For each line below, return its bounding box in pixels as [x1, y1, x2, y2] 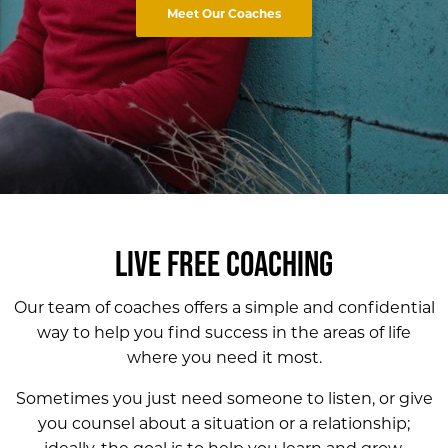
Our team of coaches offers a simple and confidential [13, 298, 435, 317]
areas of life [323, 323, 411, 342]
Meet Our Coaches [167, 6, 281, 22]
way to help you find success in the [37, 323, 323, 342]
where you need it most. [126, 348, 322, 367]
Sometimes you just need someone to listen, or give [15, 389, 433, 408]
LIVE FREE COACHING [115, 244, 333, 287]
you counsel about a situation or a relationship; [38, 414, 410, 433]
